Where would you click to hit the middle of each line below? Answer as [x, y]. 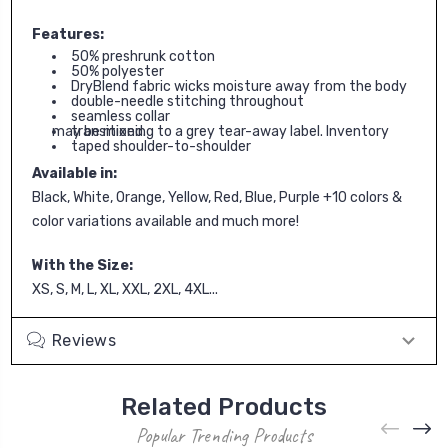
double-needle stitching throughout [187, 101]
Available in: [74, 173]
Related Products [224, 406]
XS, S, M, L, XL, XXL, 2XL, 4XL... [125, 289]
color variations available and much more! [165, 221]
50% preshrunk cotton [143, 56]
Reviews [84, 340]
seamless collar [120, 116]
